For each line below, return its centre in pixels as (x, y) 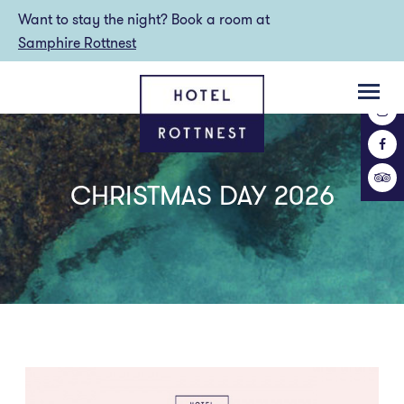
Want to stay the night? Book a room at (144, 19)
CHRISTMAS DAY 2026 (202, 195)
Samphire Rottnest (77, 42)
